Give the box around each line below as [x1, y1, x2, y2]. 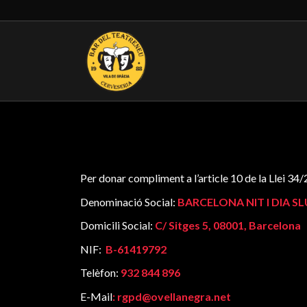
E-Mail [80, 289, 113, 303]
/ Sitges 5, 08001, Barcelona [162, 219, 302, 232]
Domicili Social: [80, 219, 156, 232]
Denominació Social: [80, 195, 178, 208]
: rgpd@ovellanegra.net [112, 289, 232, 303]
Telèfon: [80, 266, 121, 280]
